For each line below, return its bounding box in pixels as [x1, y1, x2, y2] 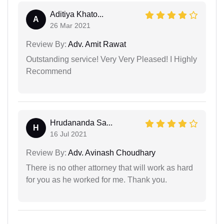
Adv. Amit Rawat [66, 39, 126, 48]
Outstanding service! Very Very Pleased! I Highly [26, 54, 197, 63]
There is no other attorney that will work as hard [26, 163, 193, 172]
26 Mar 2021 [50, 21, 90, 29]
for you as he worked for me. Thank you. [26, 175, 167, 184]
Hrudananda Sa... [50, 118, 112, 127]
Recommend [26, 66, 71, 75]
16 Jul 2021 [50, 129, 87, 138]
